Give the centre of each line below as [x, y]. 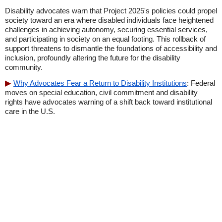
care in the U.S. [30, 111]
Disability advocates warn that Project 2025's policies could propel [111, 11]
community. [24, 67]
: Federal [201, 83]
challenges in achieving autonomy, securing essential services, [106, 29]
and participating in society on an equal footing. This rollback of [105, 39]
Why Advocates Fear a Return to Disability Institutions [100, 83]
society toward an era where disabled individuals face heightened [109, 20]
